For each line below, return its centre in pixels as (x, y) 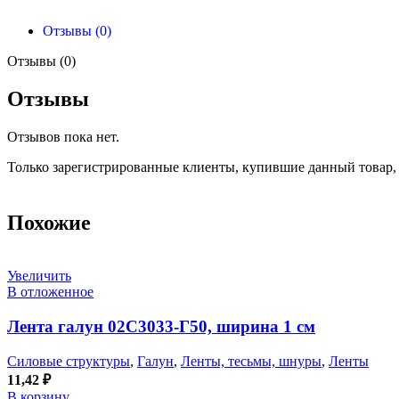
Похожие (49, 222)
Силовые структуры (69, 361)
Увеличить (39, 276)
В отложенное (50, 292)
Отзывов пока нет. (63, 136)
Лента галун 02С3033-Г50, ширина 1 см (161, 327)
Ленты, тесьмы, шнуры (251, 361)
